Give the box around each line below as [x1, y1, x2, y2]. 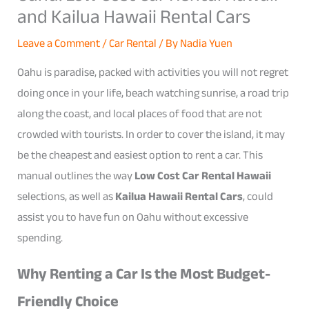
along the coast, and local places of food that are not [17, 103, 263, 125]
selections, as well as [17, 186, 116, 208]
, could [243, 186, 274, 208]
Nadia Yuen [180, 32, 233, 54]
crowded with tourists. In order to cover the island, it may [17, 123, 286, 146]
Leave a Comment [17, 32, 101, 54]
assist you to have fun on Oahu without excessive [17, 206, 249, 228]
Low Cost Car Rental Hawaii [134, 165, 272, 187]
